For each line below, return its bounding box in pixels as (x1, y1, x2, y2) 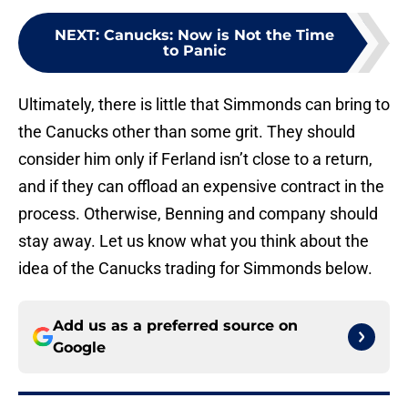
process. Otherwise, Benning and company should (18, 204, 378, 224)
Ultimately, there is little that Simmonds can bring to (18, 95, 390, 115)
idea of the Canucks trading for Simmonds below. (18, 259, 372, 279)
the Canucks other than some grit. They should (18, 122, 355, 142)
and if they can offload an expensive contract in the (18, 177, 384, 197)
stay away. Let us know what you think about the (18, 231, 369, 251)
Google (53, 339, 106, 357)
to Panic (162, 42, 226, 60)
